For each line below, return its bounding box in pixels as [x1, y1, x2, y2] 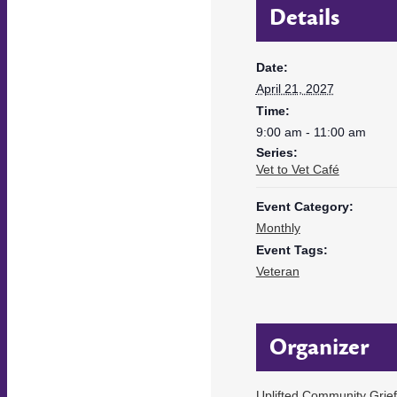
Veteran [255, 263, 300, 278]
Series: [255, 144, 298, 160]
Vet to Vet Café [255, 161, 339, 176]
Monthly [255, 220, 300, 235]
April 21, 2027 [255, 81, 334, 96]
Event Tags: [255, 242, 328, 257]
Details [269, 2, 339, 33]
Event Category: [255, 198, 354, 214]
